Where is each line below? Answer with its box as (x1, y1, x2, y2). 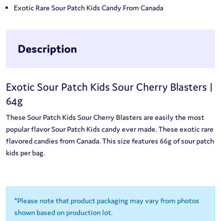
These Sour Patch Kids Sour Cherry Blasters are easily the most (6, 112, 204, 122)
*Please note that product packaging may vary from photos (14, 196, 199, 206)
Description (18, 41, 77, 56)
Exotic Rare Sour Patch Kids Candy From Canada (14, 3, 163, 13)
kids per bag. (6, 148, 45, 158)
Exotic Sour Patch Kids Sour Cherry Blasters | (6, 80, 213, 94)
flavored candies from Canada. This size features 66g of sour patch (6, 136, 214, 146)
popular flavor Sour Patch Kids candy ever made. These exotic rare (6, 124, 214, 134)
